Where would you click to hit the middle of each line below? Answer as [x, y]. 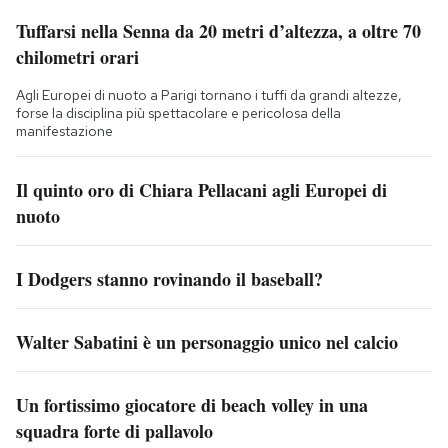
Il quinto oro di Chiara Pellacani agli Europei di [201, 190]
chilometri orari [77, 57]
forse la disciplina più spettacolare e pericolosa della [178, 113]
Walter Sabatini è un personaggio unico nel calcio [207, 342]
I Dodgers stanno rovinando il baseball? [169, 279]
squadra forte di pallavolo [114, 431]
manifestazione [64, 131]
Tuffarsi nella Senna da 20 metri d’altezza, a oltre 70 [218, 31]
